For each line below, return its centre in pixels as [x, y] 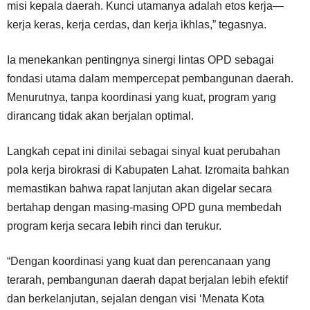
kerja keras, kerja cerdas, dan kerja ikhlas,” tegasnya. [137, 24]
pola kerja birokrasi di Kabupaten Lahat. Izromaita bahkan [148, 170]
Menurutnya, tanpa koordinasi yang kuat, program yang [142, 97]
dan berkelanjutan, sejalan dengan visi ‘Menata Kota [136, 298]
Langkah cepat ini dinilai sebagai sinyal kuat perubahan [144, 151]
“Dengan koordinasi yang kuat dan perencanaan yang [139, 261]
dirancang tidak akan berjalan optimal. [100, 116]
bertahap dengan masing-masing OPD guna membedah [144, 207]
